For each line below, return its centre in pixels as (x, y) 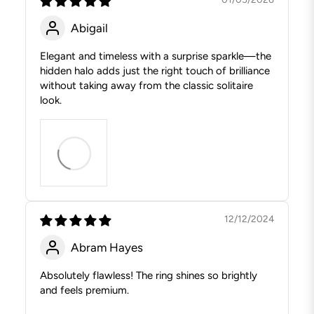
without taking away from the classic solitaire (146, 86)
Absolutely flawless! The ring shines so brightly (149, 276)
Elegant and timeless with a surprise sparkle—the (156, 56)
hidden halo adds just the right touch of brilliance (155, 71)
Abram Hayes (107, 247)
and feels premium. (84, 291)
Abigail (89, 28)
